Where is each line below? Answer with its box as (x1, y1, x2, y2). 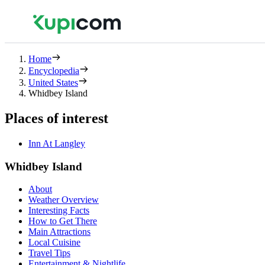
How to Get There (28, 216, 97, 227)
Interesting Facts (28, 205, 89, 216)
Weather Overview (28, 195, 99, 205)
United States (28, 77, 78, 88)
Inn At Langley (28, 138, 85, 148)
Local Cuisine (28, 237, 80, 248)
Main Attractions (28, 227, 91, 237)
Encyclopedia (28, 66, 79, 76)
